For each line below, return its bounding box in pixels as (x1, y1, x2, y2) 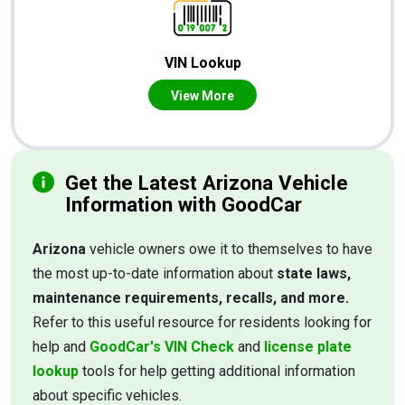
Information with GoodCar (65, 193, 302, 217)
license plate (264, 338, 352, 356)
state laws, (277, 265, 351, 283)
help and (33, 338, 89, 356)
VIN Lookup (164, 54, 241, 72)
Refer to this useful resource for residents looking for (33, 314, 372, 332)
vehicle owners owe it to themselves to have (86, 240, 372, 259)
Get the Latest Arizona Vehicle (65, 171, 348, 195)
